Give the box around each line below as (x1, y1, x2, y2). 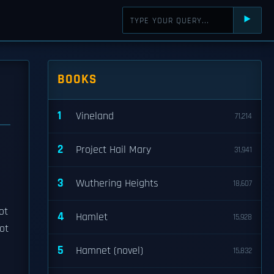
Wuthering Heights (76, 177, 158, 190)
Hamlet (76, 210, 108, 224)
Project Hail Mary (76, 143, 151, 157)
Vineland (76, 109, 114, 123)
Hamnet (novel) (76, 244, 143, 257)
